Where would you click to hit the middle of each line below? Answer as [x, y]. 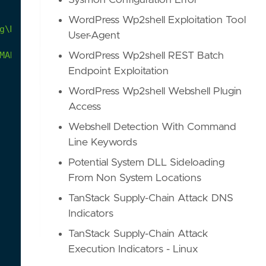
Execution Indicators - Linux [134, 249]
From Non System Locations [135, 178]
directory [93, 29]
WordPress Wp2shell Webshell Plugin [155, 91]
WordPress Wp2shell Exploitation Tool [157, 20]
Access [85, 107]
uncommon [160, 29]
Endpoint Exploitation [119, 71]
